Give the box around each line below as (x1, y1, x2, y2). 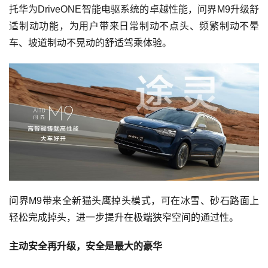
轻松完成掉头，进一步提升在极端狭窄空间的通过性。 (9, 212, 239, 223)
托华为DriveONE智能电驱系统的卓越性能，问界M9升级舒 (9, 4, 259, 14)
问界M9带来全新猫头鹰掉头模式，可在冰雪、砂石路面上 (9, 195, 259, 206)
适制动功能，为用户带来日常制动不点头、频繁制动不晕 (9, 20, 259, 31)
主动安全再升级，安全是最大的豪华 (9, 240, 162, 251)
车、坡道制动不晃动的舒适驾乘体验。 (9, 37, 172, 48)
